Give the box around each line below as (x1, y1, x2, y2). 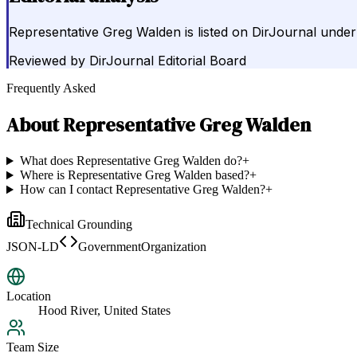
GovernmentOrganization (78, 240, 206, 254)
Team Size (6, 340, 59, 355)
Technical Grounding (25, 218, 132, 232)
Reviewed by (9, 53, 85, 69)
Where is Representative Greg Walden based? (19, 168, 249, 182)
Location (6, 289, 51, 304)
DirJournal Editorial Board (89, 53, 246, 69)
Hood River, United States (38, 304, 171, 318)
